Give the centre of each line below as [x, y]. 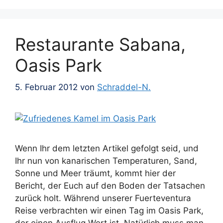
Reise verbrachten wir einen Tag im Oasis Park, [109, 211]
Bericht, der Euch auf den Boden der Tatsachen [110, 186]
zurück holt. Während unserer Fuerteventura [103, 198]
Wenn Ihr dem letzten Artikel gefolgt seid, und [107, 149]
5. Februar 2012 [46, 87]
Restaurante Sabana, [100, 44]
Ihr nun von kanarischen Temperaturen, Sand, [106, 161]
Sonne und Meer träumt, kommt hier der [95, 173]
